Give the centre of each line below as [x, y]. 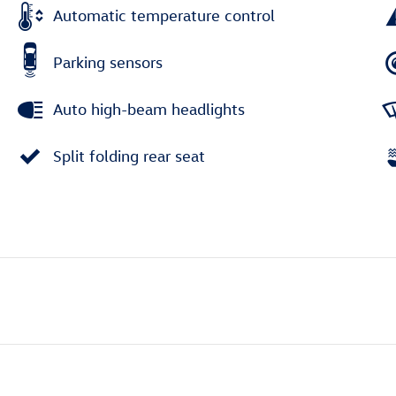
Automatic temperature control [164, 15]
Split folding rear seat [129, 156]
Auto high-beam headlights [149, 109]
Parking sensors [108, 62]
